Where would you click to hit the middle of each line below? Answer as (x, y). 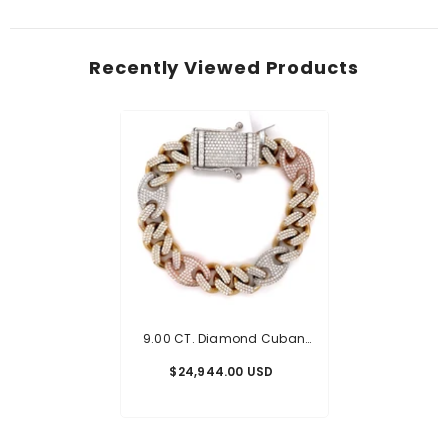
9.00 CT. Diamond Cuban (224, 338)
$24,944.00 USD (221, 371)
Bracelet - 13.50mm (224, 360)
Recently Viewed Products (224, 67)
